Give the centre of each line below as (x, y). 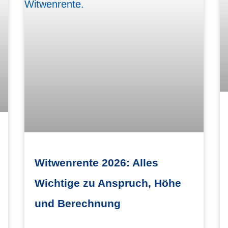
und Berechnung (78, 203)
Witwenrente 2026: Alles (97, 162)
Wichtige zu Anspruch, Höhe (108, 183)
